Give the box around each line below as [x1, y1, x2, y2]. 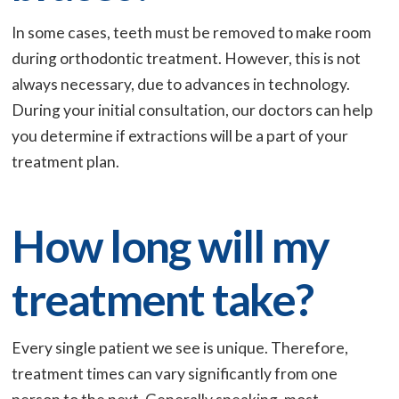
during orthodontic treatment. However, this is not [12, 48, 362, 68]
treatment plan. [12, 151, 120, 171]
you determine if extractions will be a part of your [12, 126, 349, 145]
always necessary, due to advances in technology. [12, 74, 351, 94]
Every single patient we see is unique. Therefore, [12, 338, 349, 357]
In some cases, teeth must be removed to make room [12, 22, 372, 42]
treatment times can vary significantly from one [12, 363, 338, 383]
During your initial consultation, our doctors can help [12, 100, 374, 119]
